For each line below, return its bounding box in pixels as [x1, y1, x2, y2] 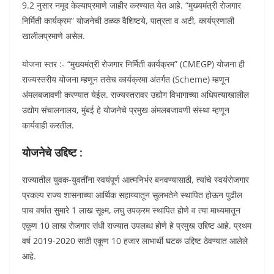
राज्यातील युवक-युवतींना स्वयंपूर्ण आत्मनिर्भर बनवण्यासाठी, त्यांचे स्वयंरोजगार [22, 173, 249, 185]
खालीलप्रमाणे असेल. [22, 29, 85, 42]
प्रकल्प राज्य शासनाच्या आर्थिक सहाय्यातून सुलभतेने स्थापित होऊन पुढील [22, 188, 242, 201]
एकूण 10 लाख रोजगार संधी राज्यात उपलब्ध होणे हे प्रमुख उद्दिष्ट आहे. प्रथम [22, 219, 251, 231]
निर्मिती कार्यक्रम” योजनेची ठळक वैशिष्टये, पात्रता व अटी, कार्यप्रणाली [22, 14, 234, 26]
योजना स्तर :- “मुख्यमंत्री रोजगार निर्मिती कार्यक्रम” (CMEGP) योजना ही [22, 57, 245, 70]
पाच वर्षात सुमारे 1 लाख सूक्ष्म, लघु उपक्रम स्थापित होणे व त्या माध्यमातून [22, 204, 240, 216]
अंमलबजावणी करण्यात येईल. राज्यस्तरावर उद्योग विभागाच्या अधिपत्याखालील [22, 88, 249, 100]
